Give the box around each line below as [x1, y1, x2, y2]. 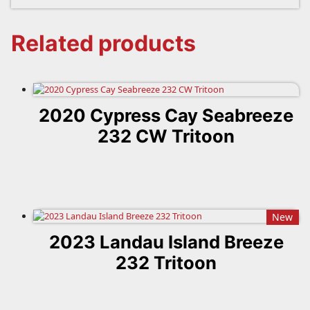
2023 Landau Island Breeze [48, 230, 284, 253]
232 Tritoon [116, 251, 217, 273]
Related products [11, 29, 196, 57]
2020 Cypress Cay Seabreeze [39, 104, 293, 126]
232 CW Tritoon [98, 125, 235, 147]
